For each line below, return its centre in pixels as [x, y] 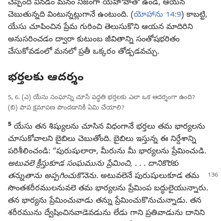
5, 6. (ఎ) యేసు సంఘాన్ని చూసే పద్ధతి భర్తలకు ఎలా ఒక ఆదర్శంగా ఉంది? [101, 98]
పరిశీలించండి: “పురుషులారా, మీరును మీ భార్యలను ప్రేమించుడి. [107, 152]
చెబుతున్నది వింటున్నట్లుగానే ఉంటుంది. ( [71, 15]
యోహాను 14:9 [157, 15]
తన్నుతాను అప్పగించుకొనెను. [53, 177]
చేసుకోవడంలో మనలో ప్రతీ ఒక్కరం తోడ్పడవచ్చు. [84, 52]
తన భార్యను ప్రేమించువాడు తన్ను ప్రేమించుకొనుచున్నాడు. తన [105, 202]
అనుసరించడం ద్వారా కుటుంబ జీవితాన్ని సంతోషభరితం [94, 40]
